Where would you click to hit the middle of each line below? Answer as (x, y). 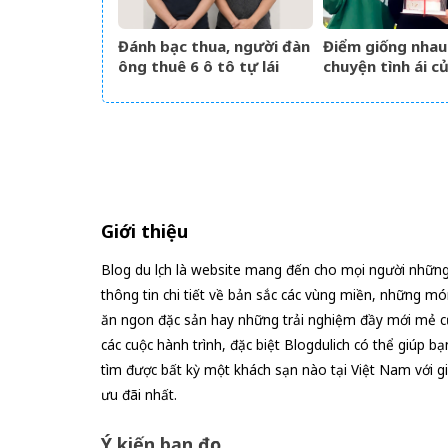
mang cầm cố (167, 85)
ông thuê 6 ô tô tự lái (198, 65)
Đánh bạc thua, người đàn (214, 45)
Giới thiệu (144, 230)
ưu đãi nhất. (138, 394)
